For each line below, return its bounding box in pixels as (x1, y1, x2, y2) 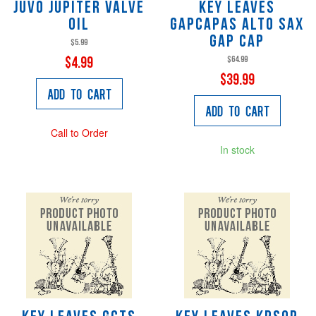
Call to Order (50, 125, 108, 140)
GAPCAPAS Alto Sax (170, 16, 304, 34)
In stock (219, 142, 255, 157)
